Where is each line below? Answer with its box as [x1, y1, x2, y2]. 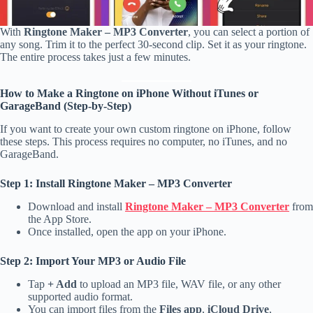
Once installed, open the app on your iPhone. [28, 225, 226, 238]
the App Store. [28, 212, 92, 225]
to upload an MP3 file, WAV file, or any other [77, 277, 281, 290]
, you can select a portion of [188, 26, 310, 38]
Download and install [28, 200, 125, 212]
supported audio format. [28, 290, 133, 303]
